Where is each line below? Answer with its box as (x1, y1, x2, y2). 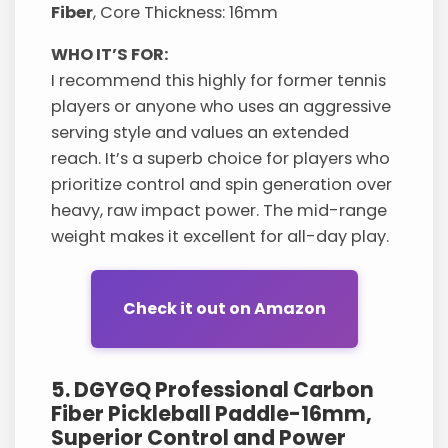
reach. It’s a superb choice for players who (51, 146, 391, 170)
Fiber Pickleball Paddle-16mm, (51, 398, 373, 428)
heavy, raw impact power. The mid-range (51, 198, 388, 222)
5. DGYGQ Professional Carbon (51, 374, 375, 404)
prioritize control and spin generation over (51, 172, 393, 196)
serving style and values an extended (51, 120, 350, 144)
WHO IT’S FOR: (51, 42, 170, 66)
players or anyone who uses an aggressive (51, 94, 392, 118)
